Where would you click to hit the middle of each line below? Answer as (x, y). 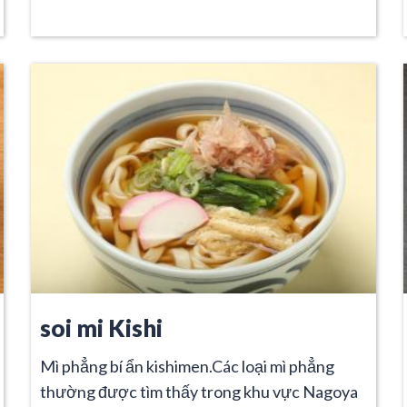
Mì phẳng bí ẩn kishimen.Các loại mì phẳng (187, 366)
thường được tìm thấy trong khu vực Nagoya (199, 391)
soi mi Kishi (101, 328)
